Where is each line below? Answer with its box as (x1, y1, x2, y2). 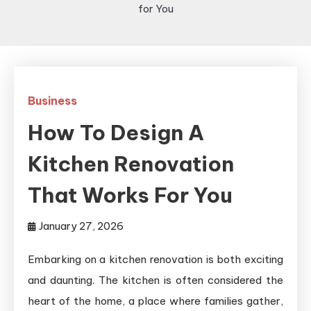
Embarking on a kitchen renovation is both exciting (28, 253, 283, 266)
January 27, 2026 (39, 219, 124, 233)
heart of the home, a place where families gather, (28, 294, 283, 308)
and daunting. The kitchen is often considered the (28, 274, 283, 287)
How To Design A (28, 119, 204, 146)
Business (28, 94, 77, 108)
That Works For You (28, 182, 233, 208)
